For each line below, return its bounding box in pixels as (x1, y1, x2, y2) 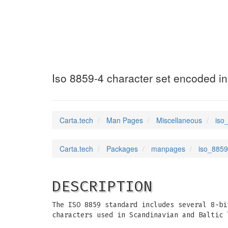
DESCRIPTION (52, 177, 153, 195)
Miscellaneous (156, 115, 202, 125)
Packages (106, 144, 138, 154)
